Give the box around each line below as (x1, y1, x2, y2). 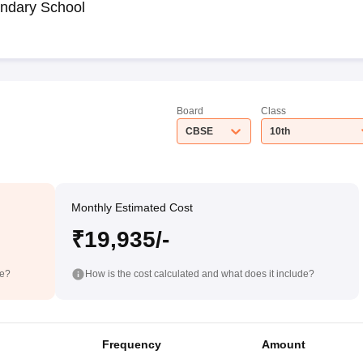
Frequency (101, 337, 161, 351)
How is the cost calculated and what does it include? (84, 267, 314, 280)
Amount (261, 337, 305, 351)
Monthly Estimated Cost (70, 201, 193, 214)
